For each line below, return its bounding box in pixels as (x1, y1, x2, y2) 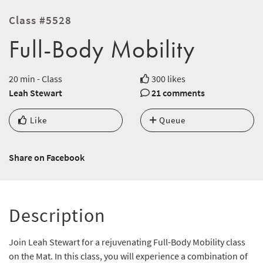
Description (9, 204, 106, 228)
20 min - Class (9, 73, 62, 85)
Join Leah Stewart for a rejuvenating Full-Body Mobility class (9, 236, 245, 248)
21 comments (151, 87, 205, 99)
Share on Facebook (9, 151, 85, 164)
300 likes (150, 73, 186, 85)
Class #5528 (9, 13, 72, 28)
